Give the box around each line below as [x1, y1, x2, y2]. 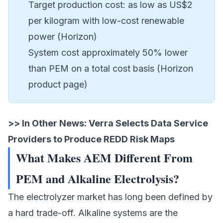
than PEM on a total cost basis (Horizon [28, 63, 193, 74]
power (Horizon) [28, 31, 97, 42]
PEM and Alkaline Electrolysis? [16, 170, 179, 188]
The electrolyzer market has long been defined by [8, 192, 213, 203]
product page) [28, 79, 88, 90]
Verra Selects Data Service [89, 118, 208, 129]
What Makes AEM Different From [16, 149, 193, 167]
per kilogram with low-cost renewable [28, 15, 184, 26]
